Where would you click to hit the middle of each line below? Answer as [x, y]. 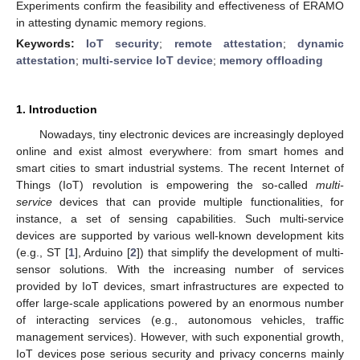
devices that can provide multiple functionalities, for [198, 201]
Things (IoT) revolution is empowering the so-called [166, 184]
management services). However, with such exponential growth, [180, 336]
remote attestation [228, 43]
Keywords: [51, 43]
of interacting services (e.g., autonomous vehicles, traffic [180, 319]
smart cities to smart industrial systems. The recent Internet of [180, 168]
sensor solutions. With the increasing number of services [180, 269]
